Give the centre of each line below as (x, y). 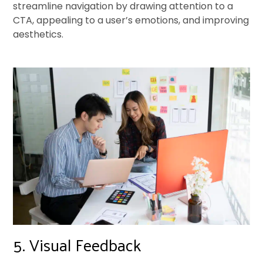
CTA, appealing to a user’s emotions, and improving (131, 20)
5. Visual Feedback (77, 244)
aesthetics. (38, 34)
